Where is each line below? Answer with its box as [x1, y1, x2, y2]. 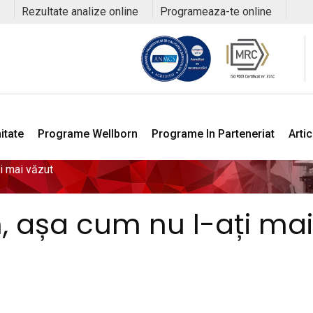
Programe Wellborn [38, 127, 138, 140]
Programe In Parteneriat [152, 127, 275, 140]
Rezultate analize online [22, 5, 138, 18]
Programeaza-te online [160, 5, 272, 18]
